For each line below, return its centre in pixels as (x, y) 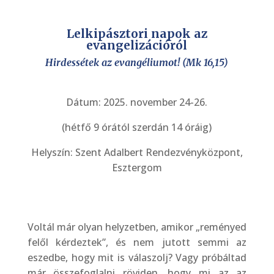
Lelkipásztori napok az (137, 33)
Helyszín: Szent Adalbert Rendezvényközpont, (137, 152)
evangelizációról (137, 45)
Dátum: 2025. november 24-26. (137, 102)
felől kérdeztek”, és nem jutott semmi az (137, 242)
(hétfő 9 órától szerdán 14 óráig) (137, 127)
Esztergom (137, 167)
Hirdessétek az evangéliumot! (113, 62)
